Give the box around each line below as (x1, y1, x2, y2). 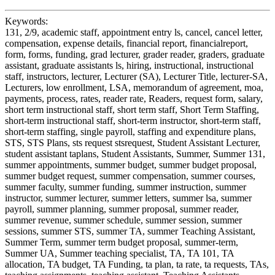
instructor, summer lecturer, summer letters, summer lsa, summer (5, 193, 252, 204)
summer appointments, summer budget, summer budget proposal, (5, 160, 257, 171)
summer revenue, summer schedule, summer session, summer (5, 215, 242, 226)
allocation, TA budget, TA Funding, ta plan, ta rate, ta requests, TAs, (5, 259, 269, 270)
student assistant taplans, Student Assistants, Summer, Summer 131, (5, 149, 265, 160)
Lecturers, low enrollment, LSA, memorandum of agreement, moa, (5, 82, 263, 93)
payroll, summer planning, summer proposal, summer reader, (5, 204, 239, 215)
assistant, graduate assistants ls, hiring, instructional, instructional (5, 60, 254, 71)
